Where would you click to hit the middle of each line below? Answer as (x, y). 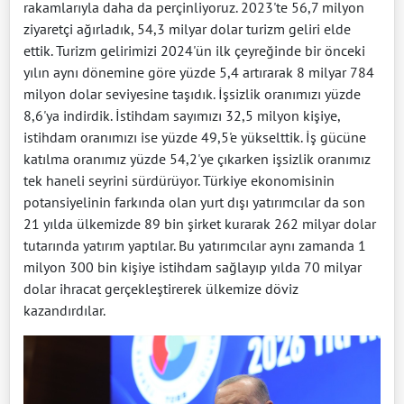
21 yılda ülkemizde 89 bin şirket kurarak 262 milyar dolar (200, 223)
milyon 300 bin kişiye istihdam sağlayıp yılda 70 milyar (193, 266)
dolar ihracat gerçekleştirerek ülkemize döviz (161, 288)
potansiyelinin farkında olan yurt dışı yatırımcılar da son (194, 202)
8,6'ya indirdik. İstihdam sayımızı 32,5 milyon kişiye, (182, 115)
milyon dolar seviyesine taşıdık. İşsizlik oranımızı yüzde (192, 93)
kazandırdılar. (64, 310)
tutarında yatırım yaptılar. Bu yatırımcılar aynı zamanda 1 (195, 245)
